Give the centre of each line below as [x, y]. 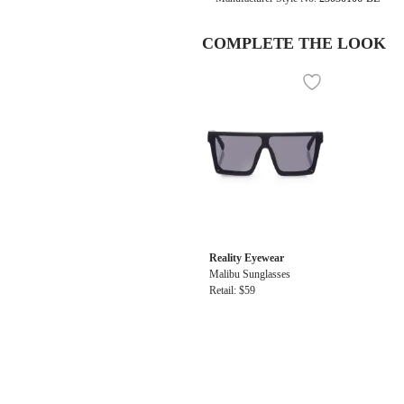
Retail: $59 [232, 290]
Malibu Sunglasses [250, 274]
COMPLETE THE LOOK [294, 43]
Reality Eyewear [247, 258]
